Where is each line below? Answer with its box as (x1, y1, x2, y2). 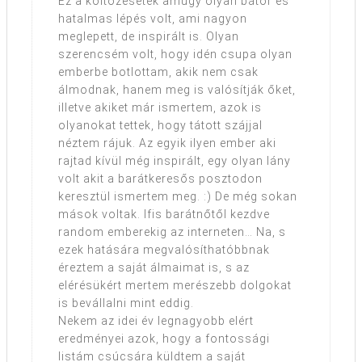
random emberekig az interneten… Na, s (58, 225, 286, 239)
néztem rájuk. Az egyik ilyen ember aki (58, 137, 276, 150)
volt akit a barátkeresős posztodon (58, 172, 263, 186)
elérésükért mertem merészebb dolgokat (58, 279, 292, 293)
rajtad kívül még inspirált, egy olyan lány (58, 154, 291, 168)
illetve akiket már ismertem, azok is (58, 101, 262, 115)
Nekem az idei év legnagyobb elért (58, 314, 254, 328)
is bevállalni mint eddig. (58, 297, 194, 310)
